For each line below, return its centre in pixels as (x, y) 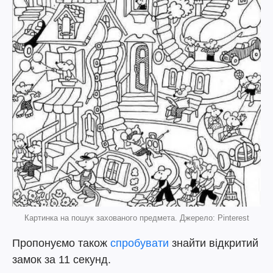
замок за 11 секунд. (62, 260)
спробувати (140, 243)
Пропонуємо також (61, 243)
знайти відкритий (214, 243)
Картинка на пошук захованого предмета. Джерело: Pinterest (136, 218)
